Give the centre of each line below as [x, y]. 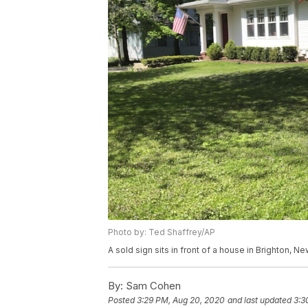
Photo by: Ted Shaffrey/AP [162, 232]
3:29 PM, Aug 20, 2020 [181, 300]
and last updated [260, 300]
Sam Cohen [152, 286]
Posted [122, 300]
